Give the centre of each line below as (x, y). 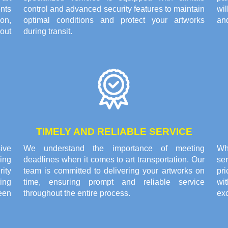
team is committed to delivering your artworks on (114, 171)
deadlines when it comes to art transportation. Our (114, 160)
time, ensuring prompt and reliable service (114, 182)
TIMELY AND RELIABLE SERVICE (114, 132)
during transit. (48, 32)
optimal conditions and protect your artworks (114, 20)
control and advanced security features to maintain (114, 9)
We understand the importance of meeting (114, 149)
